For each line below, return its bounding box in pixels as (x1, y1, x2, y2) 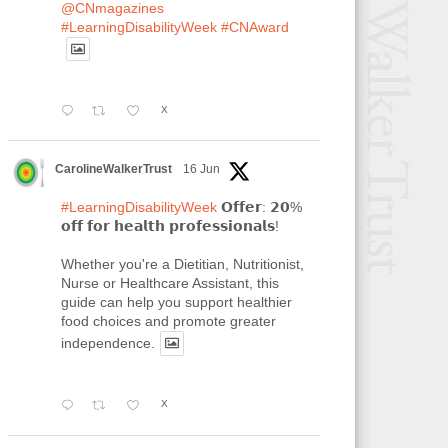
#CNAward (220, 19, 289, 35)
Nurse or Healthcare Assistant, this (60, 275, 279, 292)
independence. (60, 335, 155, 352)
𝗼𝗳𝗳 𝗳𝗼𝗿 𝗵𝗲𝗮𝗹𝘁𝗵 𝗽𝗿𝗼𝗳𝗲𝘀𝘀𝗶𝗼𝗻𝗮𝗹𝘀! (60, 218, 279, 235)
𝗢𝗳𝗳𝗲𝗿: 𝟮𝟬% (216, 199, 302, 216)
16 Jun (182, 162, 220, 177)
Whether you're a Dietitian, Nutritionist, (60, 256, 304, 273)
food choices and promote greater (60, 313, 276, 330)
